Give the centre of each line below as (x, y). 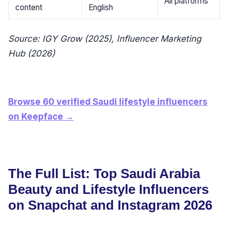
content (28, 8)
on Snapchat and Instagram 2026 (110, 205)
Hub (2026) (32, 54)
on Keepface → (41, 116)
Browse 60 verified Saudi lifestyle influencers (108, 102)
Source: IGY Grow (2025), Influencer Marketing (105, 39)
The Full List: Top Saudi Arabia (104, 174)
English (101, 8)
